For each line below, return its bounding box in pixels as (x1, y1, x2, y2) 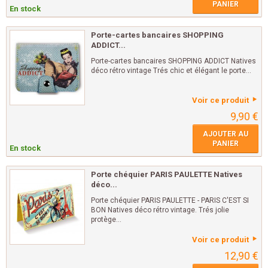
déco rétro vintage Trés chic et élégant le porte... (91, 66, 251, 75)
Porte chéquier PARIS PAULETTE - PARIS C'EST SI (91, 196, 249, 205)
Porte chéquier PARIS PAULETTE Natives (91, 170, 242, 179)
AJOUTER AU (203, 130, 248, 138)
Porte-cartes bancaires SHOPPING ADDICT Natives (91, 57, 256, 65)
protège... (91, 215, 121, 224)
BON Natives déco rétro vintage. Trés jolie (91, 206, 229, 214)
